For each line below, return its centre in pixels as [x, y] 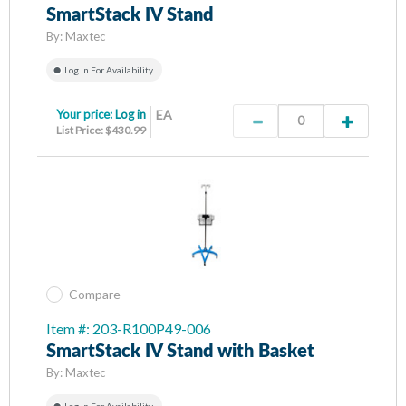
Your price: [86, 114]
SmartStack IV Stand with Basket [180, 351]
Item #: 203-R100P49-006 [129, 328]
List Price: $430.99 [101, 130]
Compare [95, 294]
